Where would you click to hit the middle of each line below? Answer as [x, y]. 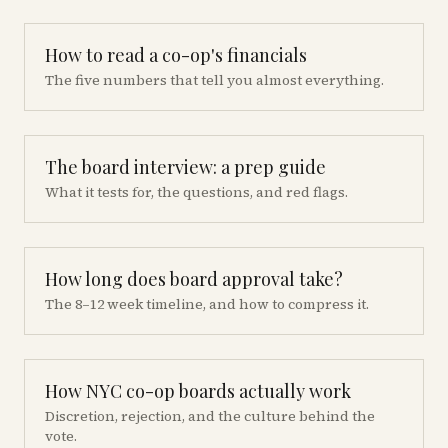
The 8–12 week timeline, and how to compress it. [207, 304]
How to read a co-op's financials [176, 55]
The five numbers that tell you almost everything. [214, 80]
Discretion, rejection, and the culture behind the [210, 416]
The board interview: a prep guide [185, 167]
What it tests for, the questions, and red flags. [196, 192]
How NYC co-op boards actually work [198, 391]
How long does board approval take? [194, 279]
